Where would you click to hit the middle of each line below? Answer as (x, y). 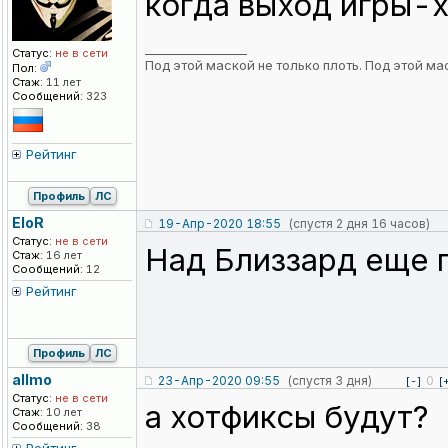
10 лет (62, 412)
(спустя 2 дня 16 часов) (359, 224)
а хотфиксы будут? (287, 417)
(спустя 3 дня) (329, 381)
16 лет (62, 255)
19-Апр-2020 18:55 (219, 224)
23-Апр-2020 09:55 (219, 381)
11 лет (62, 82)
